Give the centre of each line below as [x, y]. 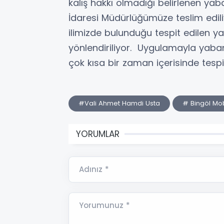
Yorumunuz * [104, 205]
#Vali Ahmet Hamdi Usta [119, 103]
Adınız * [94, 169]
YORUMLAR [98, 134]
